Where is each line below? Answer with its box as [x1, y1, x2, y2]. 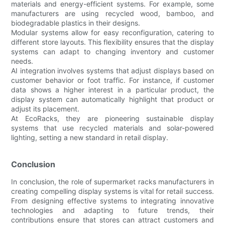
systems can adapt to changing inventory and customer [11, 47, 214, 56]
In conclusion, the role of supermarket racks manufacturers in [11, 177, 214, 186]
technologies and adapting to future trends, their [11, 205, 214, 214]
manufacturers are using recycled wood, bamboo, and [11, 9, 214, 18]
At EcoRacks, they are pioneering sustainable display [11, 114, 214, 123]
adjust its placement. [11, 104, 80, 113]
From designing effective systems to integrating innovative [11, 196, 214, 205]
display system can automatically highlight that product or [11, 94, 214, 103]
